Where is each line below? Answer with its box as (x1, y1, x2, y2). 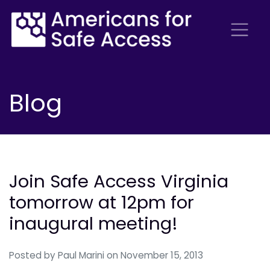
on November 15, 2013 (107, 249, 203, 262)
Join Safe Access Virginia (9, 169, 228, 194)
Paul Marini (58, 249, 104, 262)
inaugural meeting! (9, 211, 178, 236)
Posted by (9, 249, 58, 262)
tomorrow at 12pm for (9, 190, 194, 215)
